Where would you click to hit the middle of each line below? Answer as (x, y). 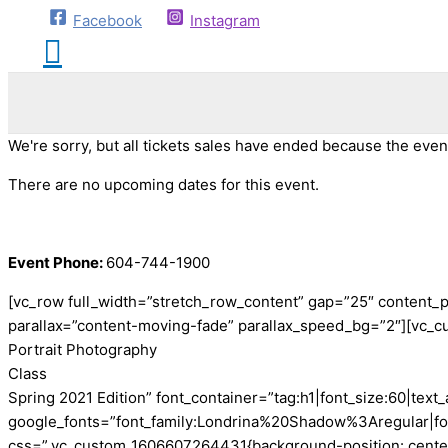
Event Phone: (57, 262)
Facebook (107, 20)
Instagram (225, 20)
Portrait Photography (82, 349)
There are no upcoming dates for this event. (163, 184)
